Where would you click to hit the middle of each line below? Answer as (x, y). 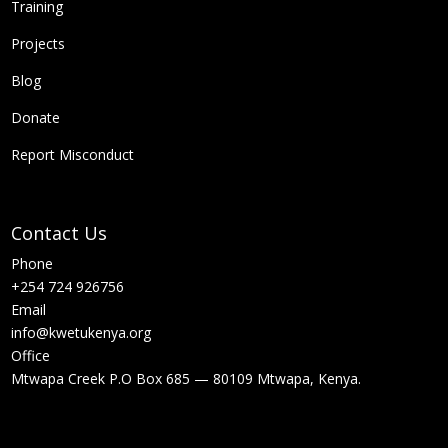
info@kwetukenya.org (81, 332)
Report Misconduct (73, 154)
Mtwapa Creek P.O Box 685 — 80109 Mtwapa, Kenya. (186, 378)
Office (31, 355)
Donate (36, 117)
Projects (38, 43)
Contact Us (59, 233)
